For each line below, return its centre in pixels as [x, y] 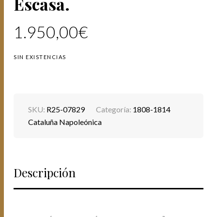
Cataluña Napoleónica [65, 122]
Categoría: [115, 109]
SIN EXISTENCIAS [40, 57]
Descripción [45, 173]
